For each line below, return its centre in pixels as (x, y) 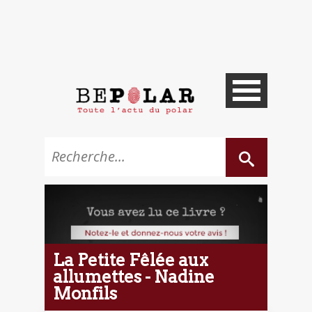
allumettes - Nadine (134, 276)
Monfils (85, 293)
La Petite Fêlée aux (131, 260)
